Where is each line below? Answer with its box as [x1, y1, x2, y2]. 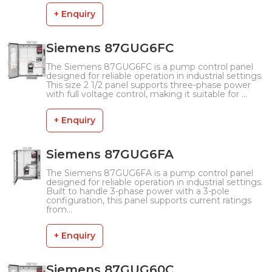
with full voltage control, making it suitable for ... [46, 89, 247, 100]
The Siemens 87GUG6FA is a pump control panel [46, 168, 253, 178]
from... [46, 204, 72, 215]
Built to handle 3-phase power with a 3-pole [46, 186, 229, 197]
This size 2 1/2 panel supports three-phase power [46, 80, 251, 90]
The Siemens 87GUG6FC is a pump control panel [46, 61, 253, 72]
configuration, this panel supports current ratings [46, 195, 251, 206]
